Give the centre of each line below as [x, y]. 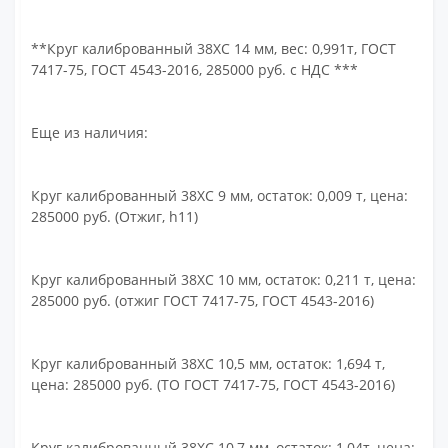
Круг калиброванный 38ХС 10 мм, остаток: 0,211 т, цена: [224, 279]
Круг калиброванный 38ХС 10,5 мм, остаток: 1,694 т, [208, 363]
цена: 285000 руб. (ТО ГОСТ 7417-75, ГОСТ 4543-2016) [213, 384]
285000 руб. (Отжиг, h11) [115, 216]
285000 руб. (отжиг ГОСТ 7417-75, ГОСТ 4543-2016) [203, 300]
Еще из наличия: [90, 132]
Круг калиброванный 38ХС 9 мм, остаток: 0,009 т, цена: [220, 195]
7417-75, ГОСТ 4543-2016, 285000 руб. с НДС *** [195, 69]
